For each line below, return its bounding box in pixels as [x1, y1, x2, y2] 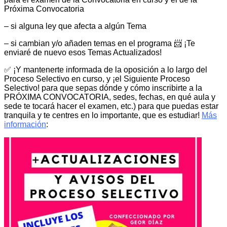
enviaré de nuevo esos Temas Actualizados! [4, 48, 162, 57]
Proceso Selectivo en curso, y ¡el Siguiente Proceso [4, 74, 190, 83]
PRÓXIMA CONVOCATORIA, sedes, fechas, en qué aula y [4, 92, 215, 101]
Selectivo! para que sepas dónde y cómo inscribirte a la [4, 83, 202, 92]
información [4, 120, 46, 129]
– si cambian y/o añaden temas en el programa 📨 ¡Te [4, 39, 195, 48]
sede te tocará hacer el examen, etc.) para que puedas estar [4, 101, 218, 110]
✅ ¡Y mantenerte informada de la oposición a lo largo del [4, 65, 207, 74]
